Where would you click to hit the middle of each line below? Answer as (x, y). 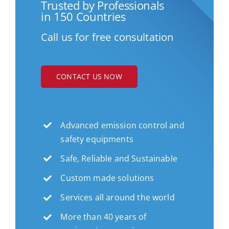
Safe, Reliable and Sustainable (119, 158)
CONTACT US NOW (89, 76)
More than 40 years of (104, 217)
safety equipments (97, 139)
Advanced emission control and (122, 125)
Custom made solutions (107, 178)
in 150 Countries (83, 16)
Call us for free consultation (107, 37)
